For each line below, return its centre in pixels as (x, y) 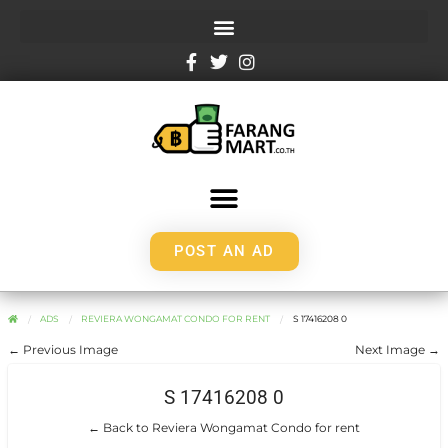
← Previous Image (63, 350)
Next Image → (397, 350)
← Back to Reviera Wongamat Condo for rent (224, 427)
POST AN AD (224, 250)
